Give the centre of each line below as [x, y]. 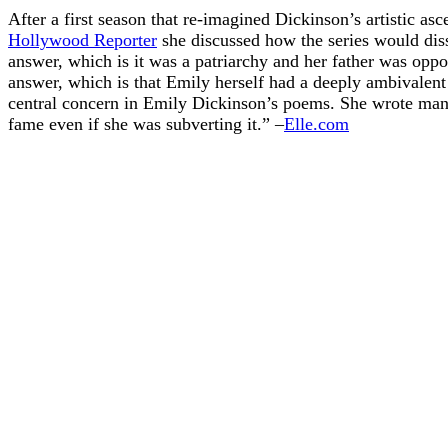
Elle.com [316, 123]
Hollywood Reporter [82, 39]
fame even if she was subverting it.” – [146, 123]
